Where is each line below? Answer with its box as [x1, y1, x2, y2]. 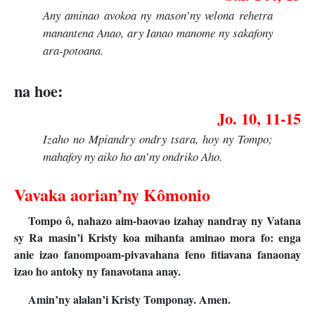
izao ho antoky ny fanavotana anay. [14, 263, 181, 280]
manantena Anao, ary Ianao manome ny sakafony [42, 24, 273, 41]
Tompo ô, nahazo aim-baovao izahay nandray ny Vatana [28, 212, 301, 229]
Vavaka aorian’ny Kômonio [14, 182, 210, 207]
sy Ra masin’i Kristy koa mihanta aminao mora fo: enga [14, 229, 301, 246]
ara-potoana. [42, 41, 103, 58]
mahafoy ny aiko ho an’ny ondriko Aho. [42, 148, 222, 165]
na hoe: [14, 79, 63, 103]
